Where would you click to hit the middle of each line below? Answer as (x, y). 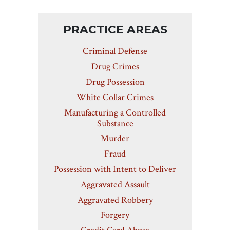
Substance (115, 123)
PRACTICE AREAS (115, 29)
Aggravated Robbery (115, 200)
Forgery (115, 215)
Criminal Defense (115, 51)
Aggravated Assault (115, 184)
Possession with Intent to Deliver (115, 169)
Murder (115, 139)
